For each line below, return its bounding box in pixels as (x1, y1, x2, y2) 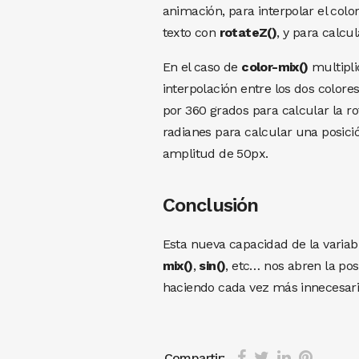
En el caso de (162, 58, 242, 75)
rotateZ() (219, 24, 277, 40)
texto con (162, 24, 220, 40)
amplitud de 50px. (162, 145, 268, 161)
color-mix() (241, 58, 309, 75)
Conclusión (162, 193, 259, 216)
